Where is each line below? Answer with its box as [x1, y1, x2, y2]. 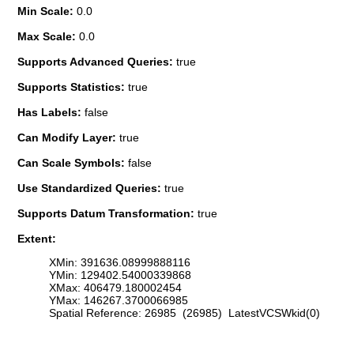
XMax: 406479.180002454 [49, 281, 182, 295]
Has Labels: [17, 105, 85, 119]
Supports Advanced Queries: [17, 55, 176, 68]
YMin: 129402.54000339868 [49, 269, 191, 282]
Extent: [17, 232, 56, 245]
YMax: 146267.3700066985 [49, 294, 188, 307]
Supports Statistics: [17, 80, 128, 93]
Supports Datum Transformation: [17, 206, 198, 220]
